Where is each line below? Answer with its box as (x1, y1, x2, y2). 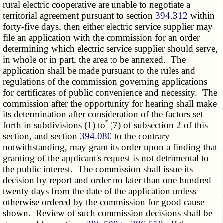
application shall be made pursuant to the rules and (3, 65, 196, 76)
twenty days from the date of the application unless (3, 186, 197, 197)
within (188, 10, 215, 21)
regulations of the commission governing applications (3, 76, 208, 87)
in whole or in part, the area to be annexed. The (3, 54, 186, 65)
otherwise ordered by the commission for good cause (3, 197, 205, 208)
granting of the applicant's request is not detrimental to (3, 153, 209, 164)
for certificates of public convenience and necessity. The (3, 87, 218, 98)
